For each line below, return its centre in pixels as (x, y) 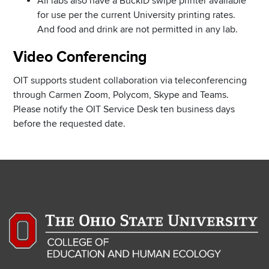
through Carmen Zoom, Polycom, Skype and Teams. (121, 95)
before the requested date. (69, 123)
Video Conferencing (80, 57)
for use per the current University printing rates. (136, 15)
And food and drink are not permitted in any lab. (138, 29)
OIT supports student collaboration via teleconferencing (130, 80)
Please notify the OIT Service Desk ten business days (124, 109)
